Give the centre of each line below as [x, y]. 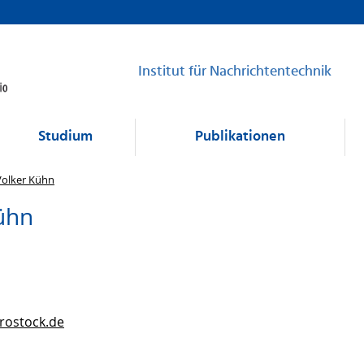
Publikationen [240, 137]
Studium [65, 137]
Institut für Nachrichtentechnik [235, 71]
